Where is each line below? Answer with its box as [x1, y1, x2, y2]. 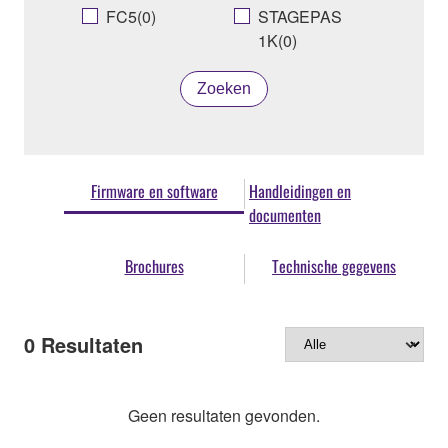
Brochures [124, 253, 184, 278]
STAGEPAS [258, 4, 342, 28]
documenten [249, 202, 321, 227]
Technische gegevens [272, 253, 396, 278]
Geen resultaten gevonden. [128, 404, 320, 428]
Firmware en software [90, 178, 218, 203]
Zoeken [197, 79, 251, 97]
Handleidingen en [249, 178, 351, 203]
